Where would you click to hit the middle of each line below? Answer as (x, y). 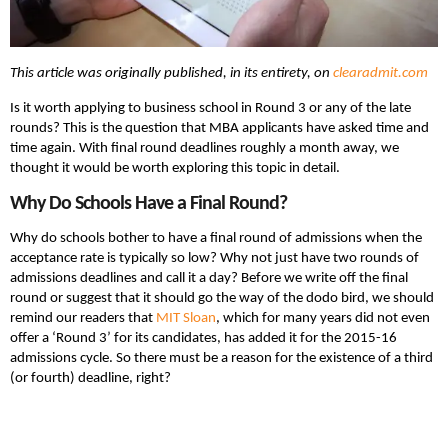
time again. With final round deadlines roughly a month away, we (204, 149)
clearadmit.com (380, 74)
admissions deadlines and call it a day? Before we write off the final (209, 279)
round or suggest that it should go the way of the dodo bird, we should (222, 299)
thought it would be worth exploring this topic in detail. (175, 169)
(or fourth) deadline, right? (90, 379)
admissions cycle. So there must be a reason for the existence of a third (221, 359)
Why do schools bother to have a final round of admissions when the (216, 239)
